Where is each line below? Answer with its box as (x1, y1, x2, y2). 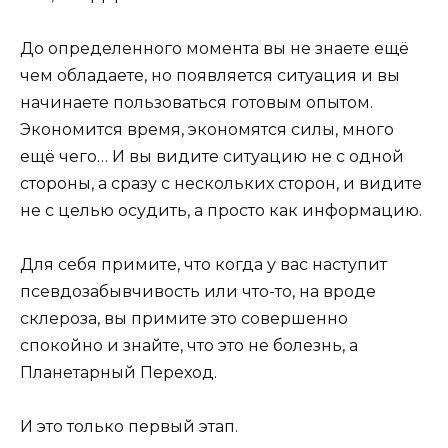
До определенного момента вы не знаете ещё (20, 38, 409, 58)
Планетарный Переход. (20, 363, 217, 383)
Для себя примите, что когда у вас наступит (20, 255, 387, 275)
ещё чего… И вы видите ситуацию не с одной (20, 146, 404, 166)
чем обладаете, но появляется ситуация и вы (20, 65, 400, 85)
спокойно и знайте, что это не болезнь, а (20, 336, 358, 356)
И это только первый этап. (20, 417, 238, 437)
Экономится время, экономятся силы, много (20, 119, 394, 139)
